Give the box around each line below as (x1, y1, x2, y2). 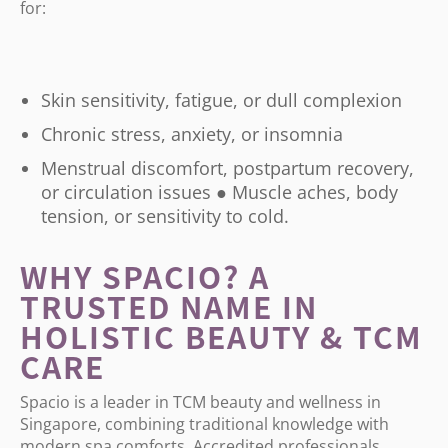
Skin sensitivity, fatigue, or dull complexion (41, 88, 402, 112)
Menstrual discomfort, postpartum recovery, (41, 156, 414, 180)
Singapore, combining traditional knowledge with (20, 413, 389, 435)
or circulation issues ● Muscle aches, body (41, 180, 398, 204)
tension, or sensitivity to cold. (41, 204, 289, 228)
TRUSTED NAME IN (20, 284, 318, 328)
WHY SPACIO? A (20, 254, 270, 298)
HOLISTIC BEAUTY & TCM (20, 314, 423, 358)
